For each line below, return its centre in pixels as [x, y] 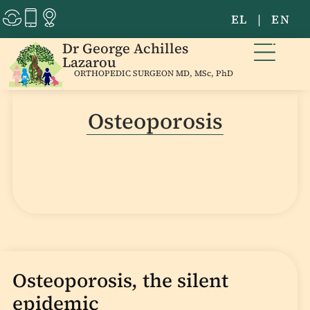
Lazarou [89, 62]
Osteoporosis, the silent [120, 281]
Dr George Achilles [125, 48]
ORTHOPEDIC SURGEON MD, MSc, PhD [154, 73]
